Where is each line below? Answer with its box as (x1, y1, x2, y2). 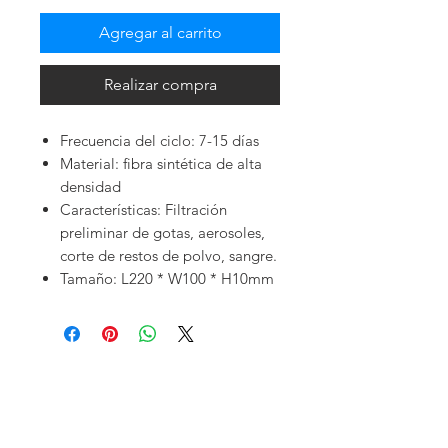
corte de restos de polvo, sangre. (60, 246, 277, 266)
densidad (60, 177, 121, 197)
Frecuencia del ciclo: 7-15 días (60, 131, 259, 151)
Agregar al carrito (98, 23, 222, 43)
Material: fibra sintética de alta (60, 154, 262, 174)
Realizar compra (103, 75, 217, 95)
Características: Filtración (60, 200, 227, 220)
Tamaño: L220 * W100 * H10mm (60, 269, 274, 289)
